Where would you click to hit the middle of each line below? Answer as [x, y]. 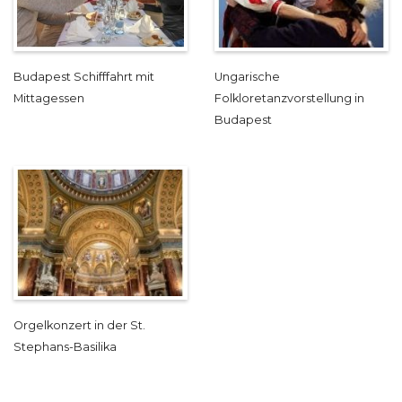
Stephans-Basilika [65, 347]
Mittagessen [49, 99]
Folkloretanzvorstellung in [289, 99]
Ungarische [247, 77]
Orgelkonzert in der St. [79, 326]
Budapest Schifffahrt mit [84, 77]
